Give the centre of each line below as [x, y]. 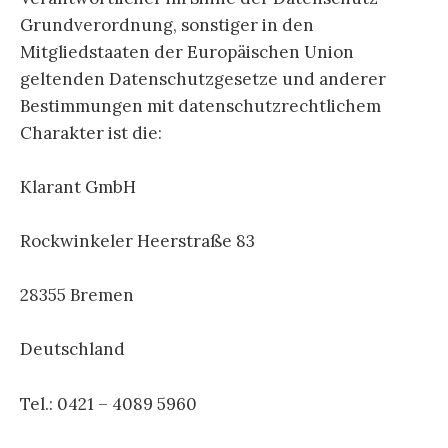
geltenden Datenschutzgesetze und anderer [203, 78]
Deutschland [72, 349]
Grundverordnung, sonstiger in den [167, 24]
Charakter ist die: [91, 132]
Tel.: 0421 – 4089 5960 [108, 403]
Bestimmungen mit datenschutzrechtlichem [200, 105]
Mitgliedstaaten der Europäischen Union [187, 51]
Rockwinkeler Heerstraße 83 [137, 240]
